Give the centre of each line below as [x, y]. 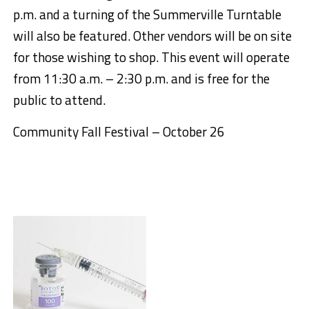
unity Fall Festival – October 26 [137, 132]
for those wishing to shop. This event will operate [151, 57]
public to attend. [59, 100]
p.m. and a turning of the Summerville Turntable [147, 14]
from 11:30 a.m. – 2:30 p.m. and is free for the [141, 79]
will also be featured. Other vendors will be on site [152, 36]
